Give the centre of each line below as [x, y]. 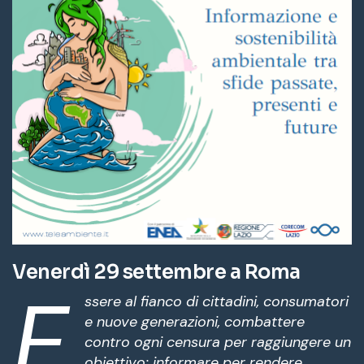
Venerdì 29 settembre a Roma [156, 272]
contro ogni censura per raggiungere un [218, 342]
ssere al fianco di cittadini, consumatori [217, 301]
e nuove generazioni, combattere [195, 321]
